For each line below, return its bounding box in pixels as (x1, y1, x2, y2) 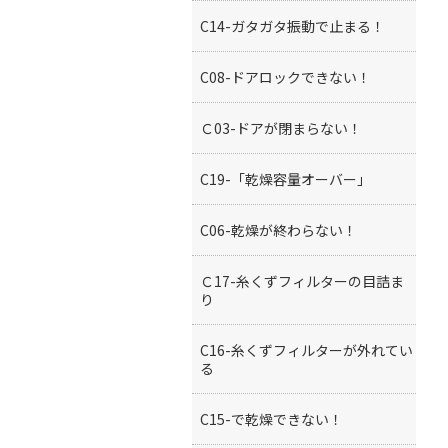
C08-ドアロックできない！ (200, 67, 371, 87)
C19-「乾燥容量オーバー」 (200, 169, 371, 189)
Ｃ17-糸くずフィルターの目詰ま (200, 271, 404, 291)
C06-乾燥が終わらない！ (200, 220, 357, 240)
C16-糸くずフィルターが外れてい (200, 340, 413, 360)
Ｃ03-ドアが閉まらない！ (200, 118, 362, 138)
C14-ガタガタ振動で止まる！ (200, 16, 385, 36)
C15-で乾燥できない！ (200, 409, 343, 429)
